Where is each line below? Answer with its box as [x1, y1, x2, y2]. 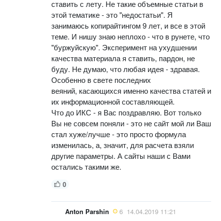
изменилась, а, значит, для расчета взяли [51, 139, 194, 150]
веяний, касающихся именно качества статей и [51, 85, 211, 96]
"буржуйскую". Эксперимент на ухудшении [51, 41, 197, 52]
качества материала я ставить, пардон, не [51, 52, 195, 63]
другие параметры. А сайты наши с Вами [51, 150, 190, 161]
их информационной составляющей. [51, 96, 177, 107]
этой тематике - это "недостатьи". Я [51, 9, 173, 20]
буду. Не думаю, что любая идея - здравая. [51, 63, 200, 74]
